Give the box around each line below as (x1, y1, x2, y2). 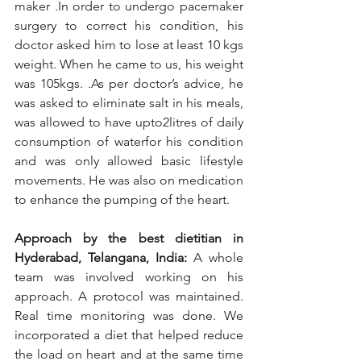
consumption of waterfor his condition (15, 134, 243, 149)
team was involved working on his (15, 269, 243, 284)
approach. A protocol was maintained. (15, 288, 243, 304)
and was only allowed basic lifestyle (15, 153, 243, 168)
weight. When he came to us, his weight (15, 56, 243, 72)
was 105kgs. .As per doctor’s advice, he (15, 76, 243, 91)
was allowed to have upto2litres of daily (15, 114, 243, 130)
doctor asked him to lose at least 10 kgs (15, 37, 243, 52)
